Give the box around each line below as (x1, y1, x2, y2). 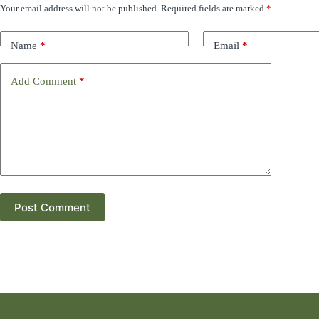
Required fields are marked (161, 3, 266, 14)
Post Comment (14, 200, 90, 214)
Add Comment (11, 75, 76, 87)
